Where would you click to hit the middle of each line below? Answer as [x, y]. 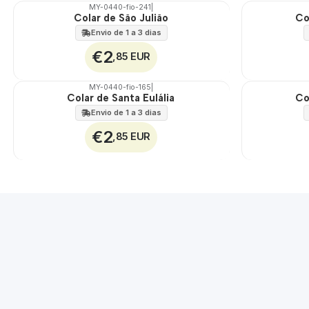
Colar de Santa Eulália [121, 98]
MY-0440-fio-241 [120, 7]
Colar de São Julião [121, 18]
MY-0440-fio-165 [120, 87]
